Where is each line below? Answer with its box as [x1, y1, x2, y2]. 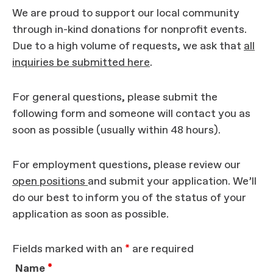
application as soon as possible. [12, 207, 169, 222]
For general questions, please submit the [12, 90, 218, 105]
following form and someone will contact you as [12, 107, 250, 121]
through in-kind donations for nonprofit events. [12, 23, 247, 37]
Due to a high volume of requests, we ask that [12, 39, 244, 54]
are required [130, 242, 194, 257]
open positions [12, 174, 88, 189]
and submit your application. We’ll [88, 174, 257, 189]
